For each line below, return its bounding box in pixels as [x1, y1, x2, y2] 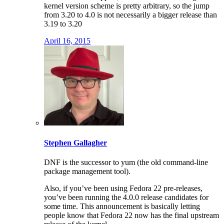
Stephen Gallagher [44, 138, 107, 147]
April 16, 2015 [44, 36, 90, 45]
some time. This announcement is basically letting [44, 202, 200, 210]
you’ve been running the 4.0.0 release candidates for [44, 193, 208, 201]
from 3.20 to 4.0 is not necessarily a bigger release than [44, 10, 217, 19]
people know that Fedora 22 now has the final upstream [44, 211, 219, 219]
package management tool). [44, 167, 130, 175]
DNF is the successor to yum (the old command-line [44, 158, 208, 166]
